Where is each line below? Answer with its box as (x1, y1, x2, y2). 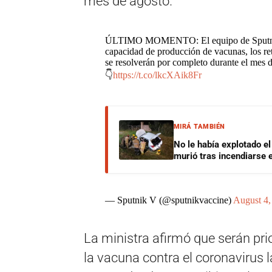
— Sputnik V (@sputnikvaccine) (104, 195, 233, 205)
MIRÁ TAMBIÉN (173, 123, 225, 131)
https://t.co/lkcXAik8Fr (112, 70, 202, 80)
